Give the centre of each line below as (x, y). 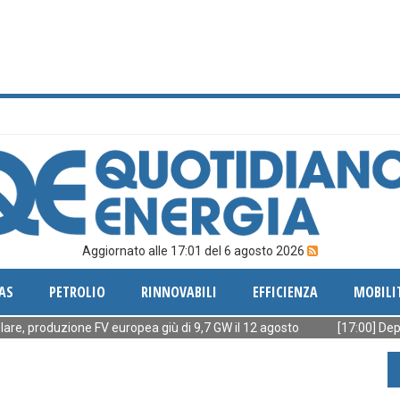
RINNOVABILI (179, 292)
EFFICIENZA (285, 292)
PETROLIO (77, 292)
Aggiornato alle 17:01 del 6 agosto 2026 (195, 251)
